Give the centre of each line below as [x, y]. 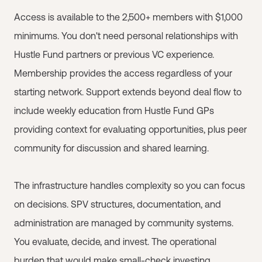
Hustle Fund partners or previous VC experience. [114, 54]
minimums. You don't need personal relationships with [126, 35]
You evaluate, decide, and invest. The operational [115, 241]
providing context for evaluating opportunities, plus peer [130, 129]
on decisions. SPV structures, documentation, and [118, 204]
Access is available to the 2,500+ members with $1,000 [128, 17]
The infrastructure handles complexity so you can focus [130, 185]
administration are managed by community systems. [124, 223]
